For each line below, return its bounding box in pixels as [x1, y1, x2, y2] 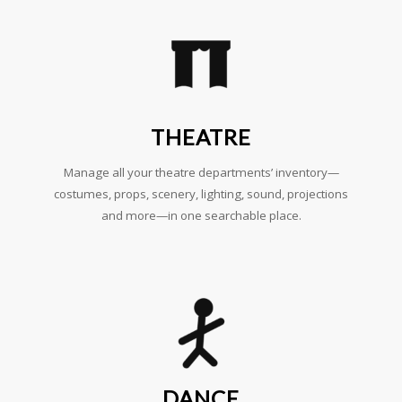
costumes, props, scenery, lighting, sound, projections [54, 186, 348, 202]
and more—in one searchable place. [100, 207, 301, 223]
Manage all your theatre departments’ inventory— [63, 164, 339, 180]
